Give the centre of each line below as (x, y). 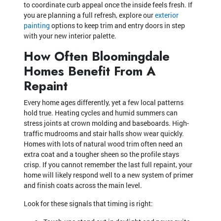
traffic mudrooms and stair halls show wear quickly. (104, 133)
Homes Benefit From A (90, 71)
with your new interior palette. (70, 36)
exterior (167, 15)
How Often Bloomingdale (97, 56)
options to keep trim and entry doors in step (117, 25)
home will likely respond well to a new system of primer (109, 175)
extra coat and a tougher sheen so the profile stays (101, 154)
